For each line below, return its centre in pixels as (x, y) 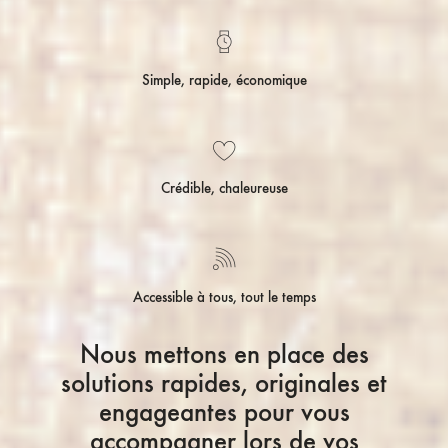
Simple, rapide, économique (224, 79)
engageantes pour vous (224, 412)
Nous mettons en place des (224, 354)
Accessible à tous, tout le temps (224, 297)
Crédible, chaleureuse (224, 188)
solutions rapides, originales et (224, 383)
